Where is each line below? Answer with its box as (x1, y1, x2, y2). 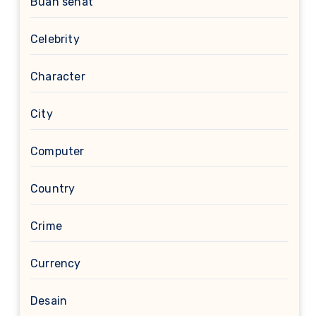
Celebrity (30, 32, 80, 46)
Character (30, 70, 85, 83)
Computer (30, 145, 85, 158)
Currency (30, 257, 81, 270)
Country (30, 182, 75, 195)
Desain (30, 294, 68, 308)
